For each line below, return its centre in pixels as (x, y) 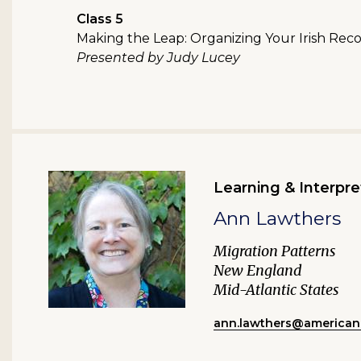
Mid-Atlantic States (276, 290)
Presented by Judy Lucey (158, 58)
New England (258, 270)
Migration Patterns (275, 251)
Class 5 (100, 19)
